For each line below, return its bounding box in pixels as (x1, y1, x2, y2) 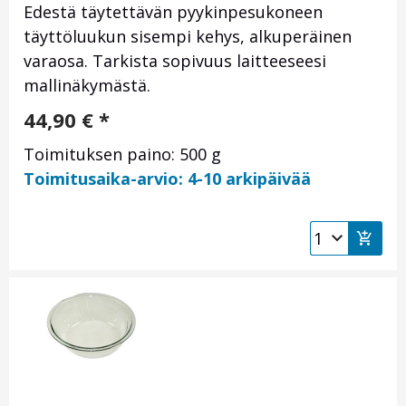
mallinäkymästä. (24, 74, 150, 97)
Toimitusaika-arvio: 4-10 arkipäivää (24, 168, 311, 190)
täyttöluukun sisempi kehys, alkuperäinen (24, 25, 352, 48)
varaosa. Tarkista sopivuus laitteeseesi (24, 50, 326, 72)
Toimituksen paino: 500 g (24, 143, 221, 166)
